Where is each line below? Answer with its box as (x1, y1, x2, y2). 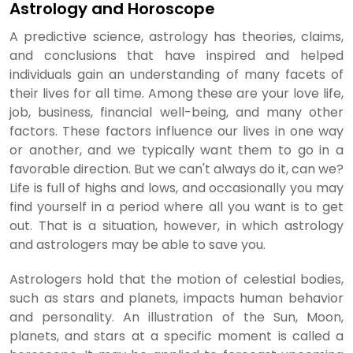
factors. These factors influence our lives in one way (9, 122, 344, 140)
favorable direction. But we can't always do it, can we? (9, 160, 344, 178)
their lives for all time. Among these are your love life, (9, 84, 344, 102)
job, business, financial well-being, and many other (9, 103, 344, 121)
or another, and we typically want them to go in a (9, 141, 344, 159)
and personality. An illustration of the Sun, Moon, (9, 308, 344, 326)
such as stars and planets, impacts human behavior (9, 289, 344, 307)
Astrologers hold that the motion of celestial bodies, (9, 270, 344, 288)
